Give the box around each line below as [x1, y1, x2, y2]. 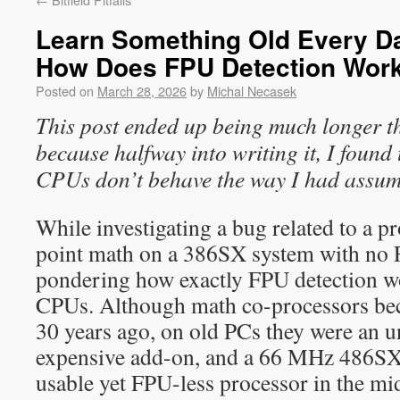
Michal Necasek [207, 81, 296, 100]
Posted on [36, 81, 94, 100]
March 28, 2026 [97, 81, 187, 100]
